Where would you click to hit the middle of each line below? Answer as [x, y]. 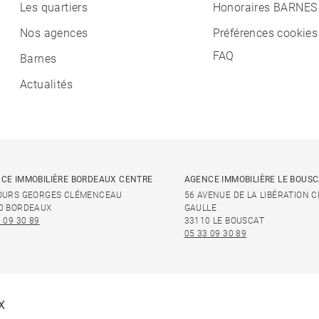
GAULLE [200, 208]
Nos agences [54, 33]
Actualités [46, 84]
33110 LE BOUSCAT [224, 221]
